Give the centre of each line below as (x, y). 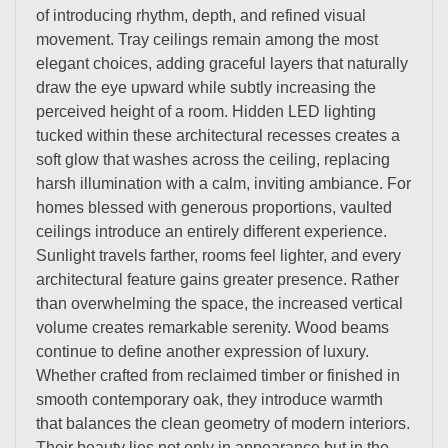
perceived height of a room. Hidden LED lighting (206, 111)
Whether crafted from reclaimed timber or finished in (218, 375)
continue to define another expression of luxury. (202, 351)
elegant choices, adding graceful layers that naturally (222, 63)
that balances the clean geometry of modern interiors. (223, 423)
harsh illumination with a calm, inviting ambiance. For (223, 183)
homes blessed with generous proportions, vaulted (214, 207)
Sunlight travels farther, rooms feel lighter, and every (218, 255)
